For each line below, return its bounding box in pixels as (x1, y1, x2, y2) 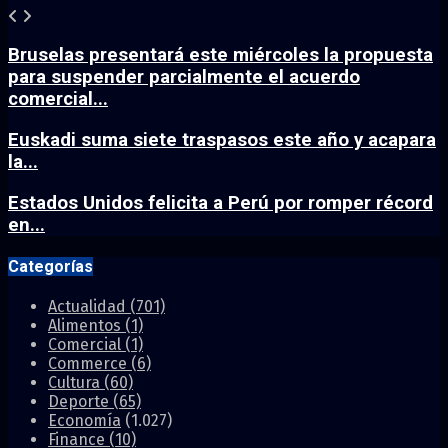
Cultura (48, 373, 104, 393)
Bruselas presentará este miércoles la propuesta (8, 44, 433, 67)
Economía (48, 411, 121, 431)
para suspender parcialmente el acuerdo (8, 66, 360, 89)
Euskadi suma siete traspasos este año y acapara (8, 128, 436, 151)
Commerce (48, 354, 131, 374)
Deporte (48, 392, 113, 412)
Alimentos (48, 316, 125, 336)
